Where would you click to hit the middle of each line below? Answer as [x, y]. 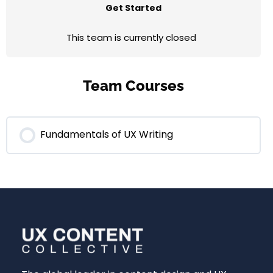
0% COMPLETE [75, 158]
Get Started [133, 8]
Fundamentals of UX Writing [107, 134]
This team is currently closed [131, 37]
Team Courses [133, 86]
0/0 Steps [134, 158]
